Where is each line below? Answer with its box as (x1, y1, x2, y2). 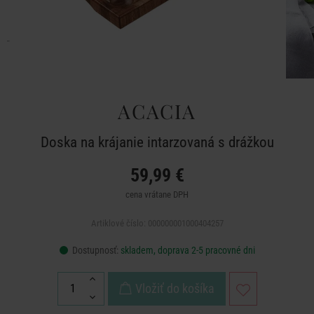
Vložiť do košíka (135, 281, 214, 296)
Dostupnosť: (69, 245, 121, 256)
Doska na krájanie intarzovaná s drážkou (40, 134, 274, 151)
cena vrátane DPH (125, 189, 189, 200)
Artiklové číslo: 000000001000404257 (90, 218, 224, 228)
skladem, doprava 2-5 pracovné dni (120, 245, 255, 256)
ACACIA (118, 98, 196, 124)
